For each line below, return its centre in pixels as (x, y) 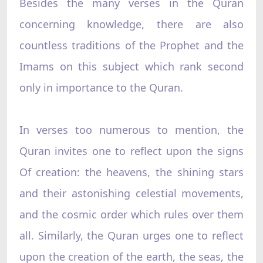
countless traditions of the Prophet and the (131, 45)
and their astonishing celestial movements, (131, 193)
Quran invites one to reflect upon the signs (131, 151)
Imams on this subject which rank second (131, 66)
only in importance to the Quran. (101, 87)
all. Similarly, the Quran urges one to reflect (131, 235)
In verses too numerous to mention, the (131, 129)
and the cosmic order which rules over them (131, 214)
